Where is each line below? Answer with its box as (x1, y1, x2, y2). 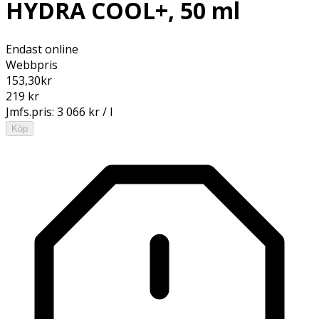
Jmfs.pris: (6, 103, 57, 120)
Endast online (6, 41, 78, 57)
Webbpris (6, 56, 58, 73)
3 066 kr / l (57, 103, 113, 120)
